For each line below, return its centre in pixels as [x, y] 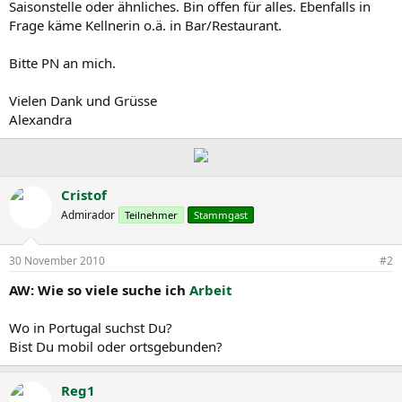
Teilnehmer [151, 214]
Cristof [84, 194]
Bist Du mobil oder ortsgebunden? [116, 346]
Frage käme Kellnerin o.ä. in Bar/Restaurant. [145, 25]
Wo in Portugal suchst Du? [91, 328]
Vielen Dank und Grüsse [83, 100]
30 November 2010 [57, 261]
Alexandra [40, 119]
